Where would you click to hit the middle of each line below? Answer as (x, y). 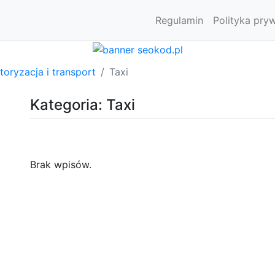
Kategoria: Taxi (83, 104)
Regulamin (179, 20)
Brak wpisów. (61, 164)
